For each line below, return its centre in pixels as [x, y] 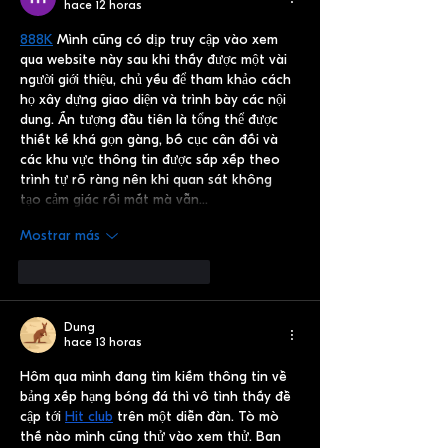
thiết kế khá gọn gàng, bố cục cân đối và [151, 139]
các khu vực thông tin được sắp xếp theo [152, 159]
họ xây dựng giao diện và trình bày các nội [155, 99]
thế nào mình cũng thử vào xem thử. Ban [152, 436]
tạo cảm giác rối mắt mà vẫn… [114, 199]
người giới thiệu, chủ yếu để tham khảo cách [157, 79]
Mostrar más [60, 236]
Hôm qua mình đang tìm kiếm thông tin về [155, 376]
